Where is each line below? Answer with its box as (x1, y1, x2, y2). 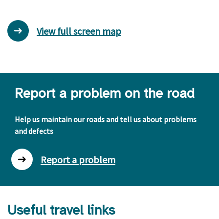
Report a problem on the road (15, 85, 195, 102)
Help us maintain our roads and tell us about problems (15, 114, 197, 124)
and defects (15, 126, 53, 136)
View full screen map (37, 24, 121, 37)
